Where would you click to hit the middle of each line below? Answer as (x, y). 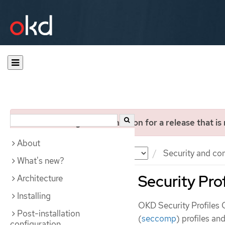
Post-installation (48, 213)
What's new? (41, 161)
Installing (34, 196)
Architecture (40, 178)
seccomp (159, 218)
